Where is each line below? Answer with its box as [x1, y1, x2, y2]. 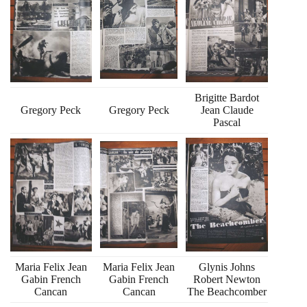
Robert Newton [193, 273, 261, 285]
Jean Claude [200, 103, 254, 116]
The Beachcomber [187, 285, 267, 297]
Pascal [213, 116, 241, 128]
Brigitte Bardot [195, 91, 260, 103]
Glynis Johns [199, 260, 256, 273]
